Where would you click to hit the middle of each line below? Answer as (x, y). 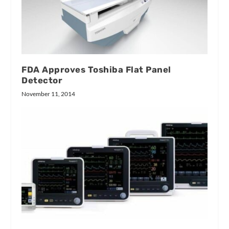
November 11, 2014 (49, 94)
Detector (42, 80)
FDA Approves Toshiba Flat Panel (96, 69)
